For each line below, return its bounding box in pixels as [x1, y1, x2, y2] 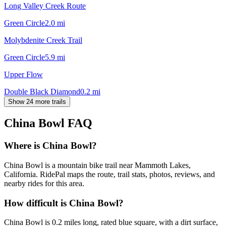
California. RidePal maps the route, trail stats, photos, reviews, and [4, 170, 215, 179]
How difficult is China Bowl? [4, 197, 124, 208]
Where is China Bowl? [4, 140, 97, 151]
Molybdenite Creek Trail [4, 35, 82, 44]
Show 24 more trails [8, 97, 66, 105]
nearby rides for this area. [4, 179, 84, 188]
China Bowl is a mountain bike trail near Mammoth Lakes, [4, 161, 191, 170]
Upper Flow [4, 70, 43, 79]
